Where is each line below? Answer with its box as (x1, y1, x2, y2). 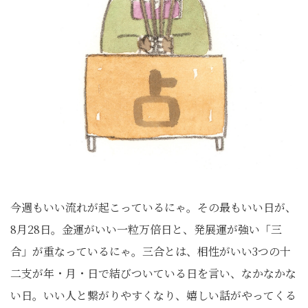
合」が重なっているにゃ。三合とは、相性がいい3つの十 (10, 243, 291, 259)
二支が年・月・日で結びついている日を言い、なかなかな (10, 265, 296, 281)
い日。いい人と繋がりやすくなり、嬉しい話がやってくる (10, 287, 296, 303)
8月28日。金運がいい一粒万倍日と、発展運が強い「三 (10, 221, 282, 237)
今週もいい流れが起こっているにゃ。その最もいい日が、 (10, 199, 296, 215)
